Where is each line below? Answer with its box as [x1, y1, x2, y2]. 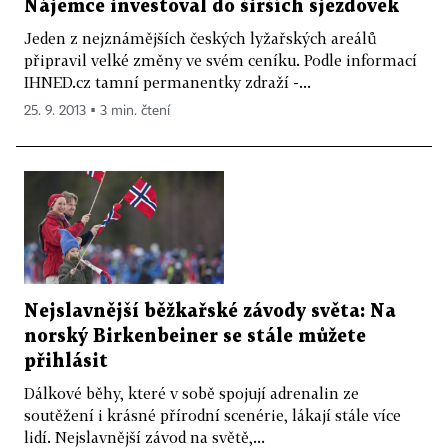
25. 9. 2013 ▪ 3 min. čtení [24, 104, 170, 119]
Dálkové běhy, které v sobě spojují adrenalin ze [24, 384, 359, 403]
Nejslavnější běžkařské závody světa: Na [24, 303, 396, 321]
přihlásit [24, 353, 108, 371]
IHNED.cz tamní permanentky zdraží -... [24, 73, 311, 92]
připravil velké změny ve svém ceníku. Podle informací [24, 51, 417, 70]
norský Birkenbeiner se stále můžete [24, 328, 366, 346]
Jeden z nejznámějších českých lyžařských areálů [24, 29, 376, 48]
